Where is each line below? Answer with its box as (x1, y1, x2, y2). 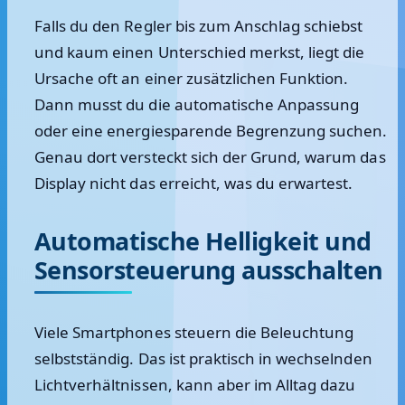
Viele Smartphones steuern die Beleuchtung (34, 322, 354, 343)
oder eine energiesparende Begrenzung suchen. (34, 120, 388, 141)
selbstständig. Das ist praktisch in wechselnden (34, 348, 372, 369)
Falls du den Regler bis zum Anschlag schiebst (34, 15, 363, 36)
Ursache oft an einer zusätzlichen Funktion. (34, 68, 349, 89)
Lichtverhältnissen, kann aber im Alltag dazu (34, 374, 356, 395)
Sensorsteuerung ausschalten (34, 253, 383, 287)
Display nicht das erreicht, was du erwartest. (34, 173, 353, 193)
